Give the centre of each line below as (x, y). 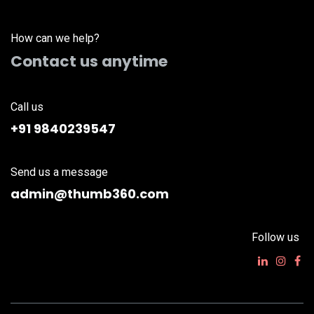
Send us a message (59, 172)
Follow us (275, 238)
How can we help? (55, 39)
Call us (27, 107)
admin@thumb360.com (90, 194)
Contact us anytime (89, 62)
